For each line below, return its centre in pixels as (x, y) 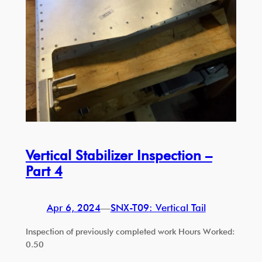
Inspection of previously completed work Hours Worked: (130, 231)
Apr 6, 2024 (73, 208)
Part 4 (44, 171)
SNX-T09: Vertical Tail (158, 208)
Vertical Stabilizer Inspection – (119, 156)
